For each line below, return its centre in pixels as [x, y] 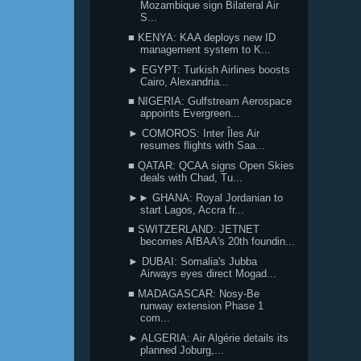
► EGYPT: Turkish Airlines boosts [210, 69]
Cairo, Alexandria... [185, 81]
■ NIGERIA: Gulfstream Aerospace [210, 102]
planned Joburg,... [183, 350]
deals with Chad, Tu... [192, 177]
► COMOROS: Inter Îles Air [194, 133]
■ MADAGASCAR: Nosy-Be [194, 293]
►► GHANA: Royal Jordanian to [206, 197]
